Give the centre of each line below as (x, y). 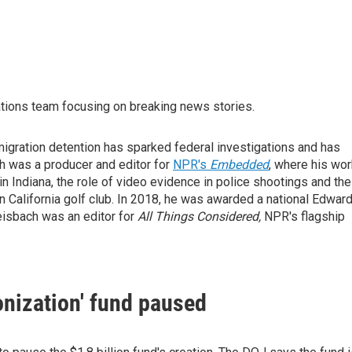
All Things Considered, (199, 216)
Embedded (239, 165)
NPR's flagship (303, 216)
